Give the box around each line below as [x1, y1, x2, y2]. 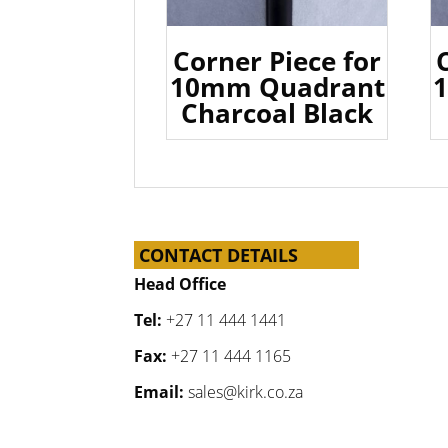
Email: [134, 381, 185, 404]
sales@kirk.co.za [184, 381, 304, 404]
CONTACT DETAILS [139, 243, 299, 268]
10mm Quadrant [169, 69, 385, 106]
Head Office [134, 273, 227, 296]
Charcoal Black [181, 95, 374, 132]
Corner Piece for [173, 43, 382, 80]
